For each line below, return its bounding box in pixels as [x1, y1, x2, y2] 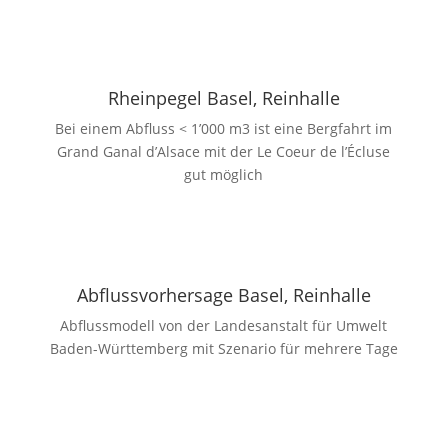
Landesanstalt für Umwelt [214, 316, 388, 336]
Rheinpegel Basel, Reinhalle [107, 86, 340, 111]
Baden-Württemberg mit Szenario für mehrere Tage [49, 339, 398, 359]
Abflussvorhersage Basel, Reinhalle [76, 283, 371, 308]
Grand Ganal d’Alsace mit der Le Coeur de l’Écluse [57, 142, 391, 162]
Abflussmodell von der [60, 316, 215, 336]
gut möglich [184, 165, 264, 185]
